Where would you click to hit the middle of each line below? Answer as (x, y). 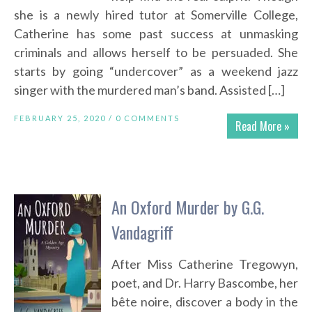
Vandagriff (142, 232)
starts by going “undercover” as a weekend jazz (156, 71)
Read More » (263, 126)
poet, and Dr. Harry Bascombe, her (205, 283)
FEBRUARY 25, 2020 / (65, 118)
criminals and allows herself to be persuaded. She (156, 53)
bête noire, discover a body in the (205, 302)
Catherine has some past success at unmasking (156, 34)
